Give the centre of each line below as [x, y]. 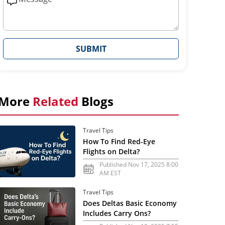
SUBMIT [91, 48]
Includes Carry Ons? [117, 213]
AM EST [110, 173]
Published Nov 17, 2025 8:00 [139, 164]
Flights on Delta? [111, 151]
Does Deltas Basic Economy [130, 203]
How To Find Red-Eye [119, 141]
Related [55, 101]
